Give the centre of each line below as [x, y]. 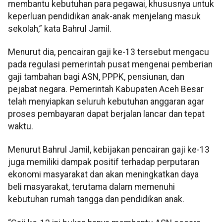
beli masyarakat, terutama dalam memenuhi [91, 187]
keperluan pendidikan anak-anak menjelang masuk [104, 16]
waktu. [21, 127]
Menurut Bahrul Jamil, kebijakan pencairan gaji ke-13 [109, 150]
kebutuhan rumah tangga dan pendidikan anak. [96, 199]
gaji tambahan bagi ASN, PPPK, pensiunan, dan [96, 77]
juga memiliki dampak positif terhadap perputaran [104, 162]
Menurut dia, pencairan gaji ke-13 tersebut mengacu [109, 52]
